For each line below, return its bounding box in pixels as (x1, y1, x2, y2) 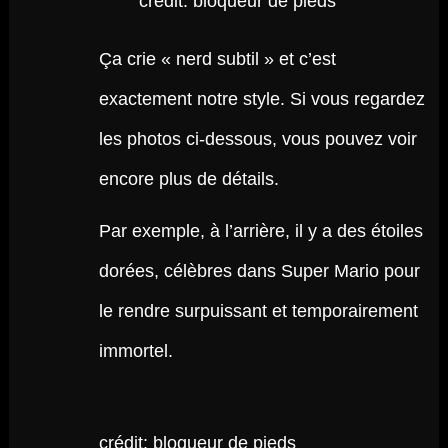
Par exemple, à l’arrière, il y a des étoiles (98, 221, 423, 241)
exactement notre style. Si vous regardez (98, 89, 425, 109)
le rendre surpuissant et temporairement (98, 301, 418, 321)
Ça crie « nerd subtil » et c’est (98, 49, 336, 69)
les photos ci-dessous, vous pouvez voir (98, 129, 417, 149)
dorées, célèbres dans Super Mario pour (98, 261, 420, 281)
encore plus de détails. (98, 169, 279, 189)
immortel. (98, 341, 173, 361)
